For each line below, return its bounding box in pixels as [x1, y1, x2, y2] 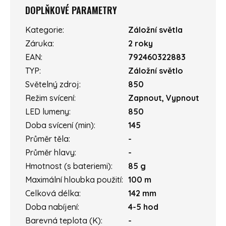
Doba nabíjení [25, 202, 78, 212]
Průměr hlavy [25, 147, 75, 158]
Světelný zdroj [25, 79, 79, 90]
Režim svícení [25, 93, 74, 103]
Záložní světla [128, 25, 183, 35]
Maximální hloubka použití [25, 175, 122, 185]
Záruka [25, 38, 52, 49]
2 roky [128, 38, 153, 49]
